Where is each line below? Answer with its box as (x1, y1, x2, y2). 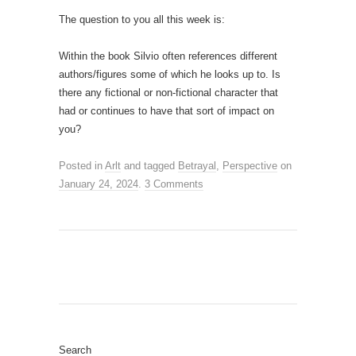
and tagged (121, 160, 178, 172)
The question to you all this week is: (59, 14, 225, 25)
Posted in (59, 160, 105, 172)
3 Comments (145, 178, 203, 190)
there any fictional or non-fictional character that (59, 87, 278, 99)
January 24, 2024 (59, 178, 138, 190)
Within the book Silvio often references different (59, 50, 277, 62)
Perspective (222, 160, 277, 172)
